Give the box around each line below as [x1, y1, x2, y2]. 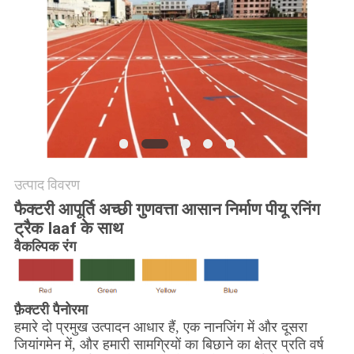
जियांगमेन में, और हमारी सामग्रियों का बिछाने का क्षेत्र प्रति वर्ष [13, 336, 324, 352]
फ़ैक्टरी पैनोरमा [13, 301, 88, 318]
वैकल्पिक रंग [13, 239, 76, 255]
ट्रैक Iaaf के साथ [13, 219, 123, 239]
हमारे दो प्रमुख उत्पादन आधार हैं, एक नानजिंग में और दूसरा [13, 318, 307, 335]
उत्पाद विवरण [13, 176, 80, 194]
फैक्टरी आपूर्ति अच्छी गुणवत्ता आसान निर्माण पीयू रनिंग [13, 200, 320, 220]
